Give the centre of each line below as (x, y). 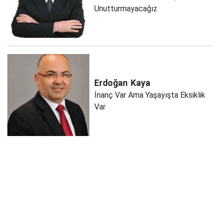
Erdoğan (111, 83)
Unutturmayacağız (126, 9)
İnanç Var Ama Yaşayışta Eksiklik (150, 95)
